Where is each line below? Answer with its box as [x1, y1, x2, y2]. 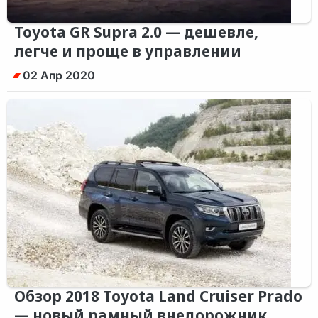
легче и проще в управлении [14, 41, 241, 61]
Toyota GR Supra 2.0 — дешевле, [14, 22, 258, 42]
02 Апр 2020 [23, 68, 95, 82]
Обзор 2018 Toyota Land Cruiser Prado [14, 286, 302, 306]
